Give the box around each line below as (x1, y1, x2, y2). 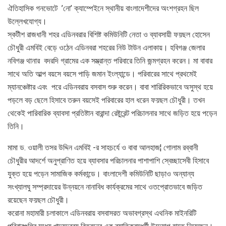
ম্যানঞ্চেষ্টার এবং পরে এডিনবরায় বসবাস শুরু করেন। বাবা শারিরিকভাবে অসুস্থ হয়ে (8, 82, 213, 92)
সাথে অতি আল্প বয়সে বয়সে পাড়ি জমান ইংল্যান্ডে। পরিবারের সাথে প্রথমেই (8, 69, 197, 79)
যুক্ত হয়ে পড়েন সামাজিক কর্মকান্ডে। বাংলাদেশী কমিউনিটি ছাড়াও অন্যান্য (8, 168, 194, 179)
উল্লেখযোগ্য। (8, 16, 47, 26)
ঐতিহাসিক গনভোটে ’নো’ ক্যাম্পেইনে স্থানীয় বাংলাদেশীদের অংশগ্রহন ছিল (8, 3, 199, 13)
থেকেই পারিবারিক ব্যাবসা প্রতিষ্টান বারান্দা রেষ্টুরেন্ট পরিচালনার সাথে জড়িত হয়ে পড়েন (8, 108, 217, 118)
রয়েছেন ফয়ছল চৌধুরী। (8, 195, 69, 205)
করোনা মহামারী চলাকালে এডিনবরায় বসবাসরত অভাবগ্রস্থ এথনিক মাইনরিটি (8, 208, 196, 218)
